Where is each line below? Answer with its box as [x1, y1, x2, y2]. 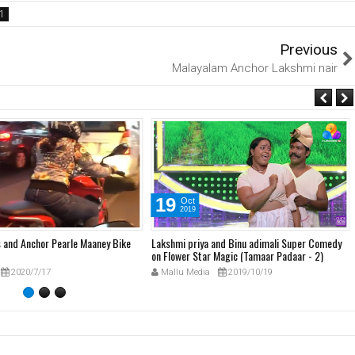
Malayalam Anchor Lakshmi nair [172, 61, 338, 76]
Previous [280, 40, 338, 59]
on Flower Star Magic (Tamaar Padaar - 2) [151, 247, 323, 265]
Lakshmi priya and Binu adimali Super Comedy [151, 235, 342, 252]
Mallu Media [158, 267, 210, 278]
